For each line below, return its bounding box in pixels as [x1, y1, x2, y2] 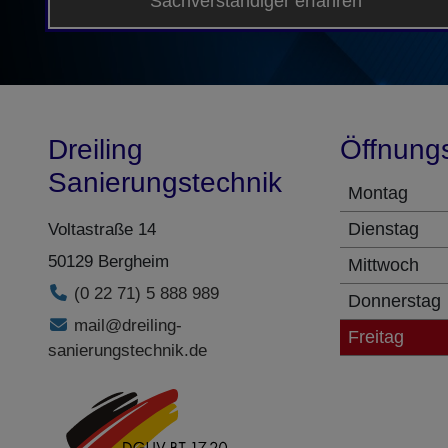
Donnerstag [348, 290, 441, 311]
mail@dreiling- [74, 315, 183, 335]
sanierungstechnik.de [48, 340, 207, 360]
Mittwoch [348, 254, 419, 275]
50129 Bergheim [48, 251, 169, 271]
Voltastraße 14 [48, 219, 156, 239]
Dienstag [348, 218, 419, 239]
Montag [348, 182, 408, 203]
